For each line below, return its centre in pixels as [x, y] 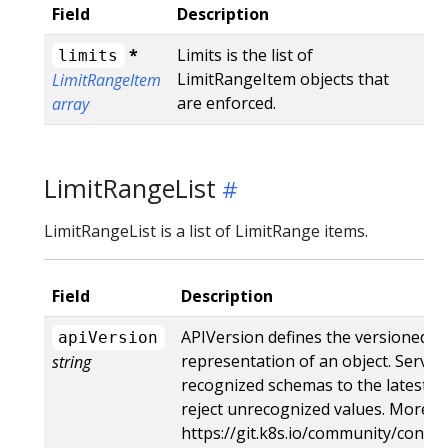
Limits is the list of [245, 54]
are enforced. [226, 102]
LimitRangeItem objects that [283, 78]
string [71, 361]
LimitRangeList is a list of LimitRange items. [206, 230]
